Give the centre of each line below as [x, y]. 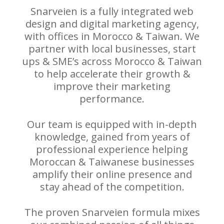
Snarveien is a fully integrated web [112, 11]
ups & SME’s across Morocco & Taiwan [112, 61]
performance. [112, 98]
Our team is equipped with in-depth [112, 124]
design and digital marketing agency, [112, 23]
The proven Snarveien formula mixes [112, 212]
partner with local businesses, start [112, 48]
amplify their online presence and [112, 174]
